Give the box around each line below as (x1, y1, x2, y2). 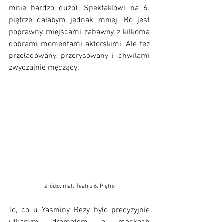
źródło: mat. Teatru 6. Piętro (44, 182, 115, 190)
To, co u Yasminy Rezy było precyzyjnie (9, 205, 150, 215)
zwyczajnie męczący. (9, 63, 79, 73)
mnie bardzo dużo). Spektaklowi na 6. (9, 3, 150, 14)
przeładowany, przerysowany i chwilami (9, 51, 150, 61)
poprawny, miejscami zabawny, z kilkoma (9, 27, 150, 38)
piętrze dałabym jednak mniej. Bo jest (9, 15, 150, 26)
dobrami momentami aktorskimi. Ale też (9, 39, 150, 50)
